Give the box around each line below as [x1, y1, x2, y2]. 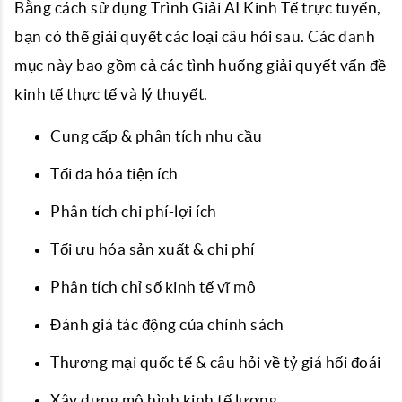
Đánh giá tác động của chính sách [50, 316, 284, 333]
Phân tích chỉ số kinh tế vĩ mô [50, 278, 256, 295]
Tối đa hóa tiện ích [50, 165, 179, 182]
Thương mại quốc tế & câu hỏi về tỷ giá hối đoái [50, 354, 381, 371]
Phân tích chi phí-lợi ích [50, 203, 217, 220]
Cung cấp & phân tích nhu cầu [50, 127, 262, 144]
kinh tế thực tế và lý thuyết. [14, 85, 211, 102]
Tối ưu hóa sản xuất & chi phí [50, 240, 255, 258]
